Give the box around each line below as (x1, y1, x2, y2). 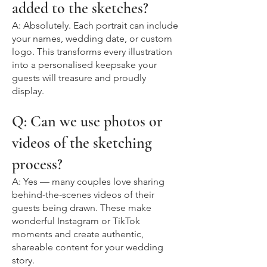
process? (12, 155, 63, 174)
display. (12, 85, 44, 97)
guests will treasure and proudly (12, 72, 146, 84)
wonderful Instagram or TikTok (12, 215, 140, 227)
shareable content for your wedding (12, 241, 163, 253)
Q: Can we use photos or (12, 112, 163, 131)
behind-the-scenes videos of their (12, 189, 154, 201)
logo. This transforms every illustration (12, 46, 172, 58)
